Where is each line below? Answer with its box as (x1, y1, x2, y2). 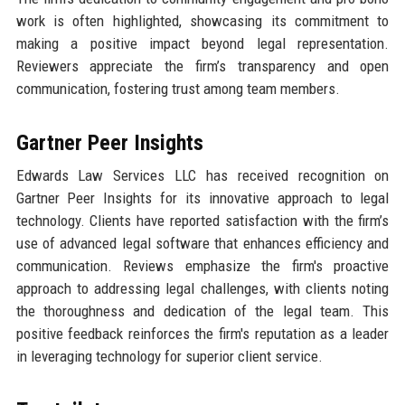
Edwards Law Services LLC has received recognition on (15, 166, 390, 185)
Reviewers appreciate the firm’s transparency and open (15, 57, 390, 76)
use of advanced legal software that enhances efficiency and (15, 234, 390, 253)
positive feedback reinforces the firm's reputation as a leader (15, 325, 390, 344)
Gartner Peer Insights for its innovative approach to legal (15, 189, 390, 208)
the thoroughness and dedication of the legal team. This (15, 302, 390, 321)
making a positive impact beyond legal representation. (15, 34, 390, 53)
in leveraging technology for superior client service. (15, 347, 323, 366)
